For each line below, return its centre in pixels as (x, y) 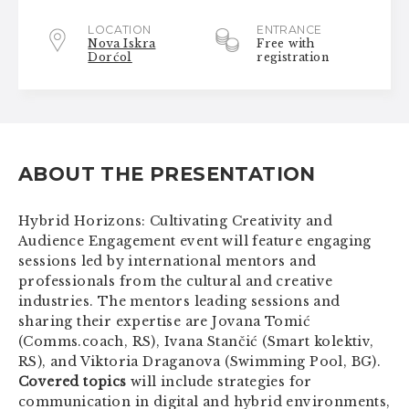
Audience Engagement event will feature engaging (195, 241)
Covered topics (74, 382)
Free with (286, 43)
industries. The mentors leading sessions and (179, 302)
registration (293, 57)
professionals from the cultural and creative (176, 282)
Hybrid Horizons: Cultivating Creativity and (176, 221)
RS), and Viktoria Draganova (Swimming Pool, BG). (200, 362)
